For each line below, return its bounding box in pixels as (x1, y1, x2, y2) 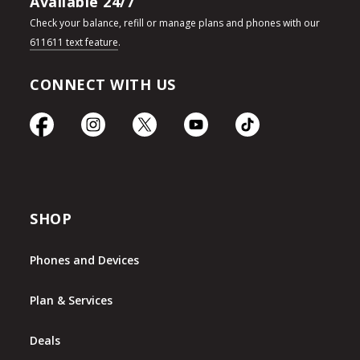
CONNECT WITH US (30, 74, 176, 94)
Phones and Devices (30, 252, 140, 268)
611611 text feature (30, 35, 119, 49)
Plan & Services (30, 292, 113, 308)
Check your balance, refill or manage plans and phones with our (30, 15, 321, 30)
